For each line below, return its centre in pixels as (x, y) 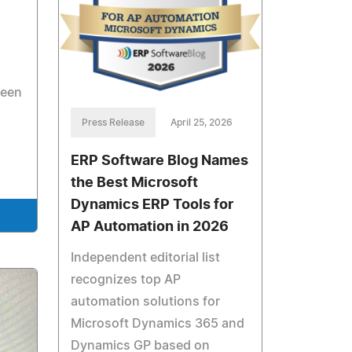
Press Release (114, 123)
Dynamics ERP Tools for (152, 205)
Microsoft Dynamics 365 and (158, 324)
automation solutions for (146, 302)
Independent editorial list (146, 258)
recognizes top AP (126, 280)
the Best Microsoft (135, 183)
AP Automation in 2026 (150, 227)
